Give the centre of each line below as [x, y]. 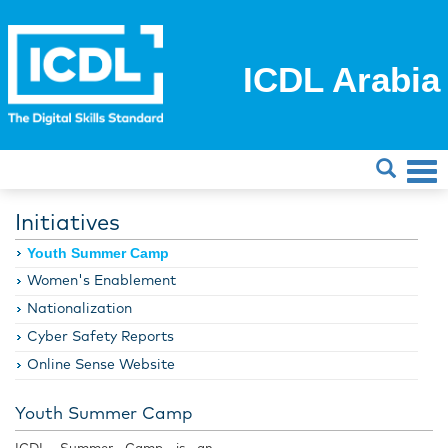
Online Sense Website [101, 365]
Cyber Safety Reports [100, 337]
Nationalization [79, 309]
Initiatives [67, 224]
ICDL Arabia [341, 79]
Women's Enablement [101, 281]
